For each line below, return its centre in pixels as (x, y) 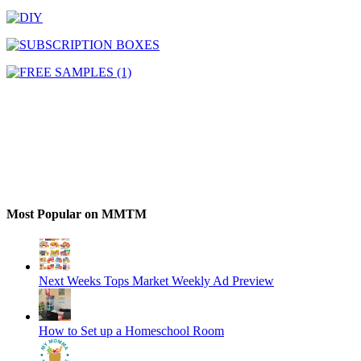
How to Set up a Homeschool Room (131, 330)
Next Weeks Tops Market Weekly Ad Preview (156, 280)
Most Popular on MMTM (77, 214)
